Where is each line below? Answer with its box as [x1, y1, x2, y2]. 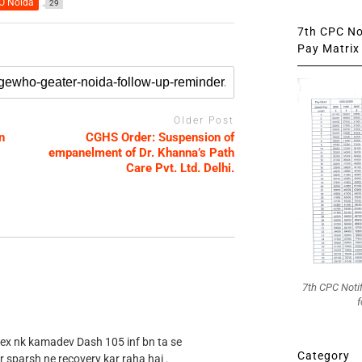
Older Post [174, 115, 235, 127]
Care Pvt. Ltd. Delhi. [126, 160, 235, 175]
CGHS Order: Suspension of [86, 129, 235, 145]
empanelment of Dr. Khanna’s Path [48, 145, 235, 160]
